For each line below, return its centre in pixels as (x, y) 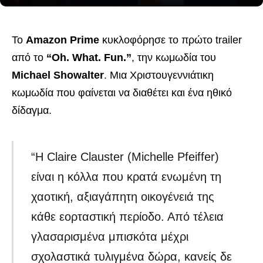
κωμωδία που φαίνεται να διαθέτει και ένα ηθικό (122, 93)
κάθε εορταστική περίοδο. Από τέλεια (128, 217)
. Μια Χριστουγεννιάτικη (159, 75)
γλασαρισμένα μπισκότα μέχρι (110, 237)
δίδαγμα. (32, 110)
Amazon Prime (63, 40)
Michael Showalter (58, 75)
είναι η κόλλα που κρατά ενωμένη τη (127, 177)
